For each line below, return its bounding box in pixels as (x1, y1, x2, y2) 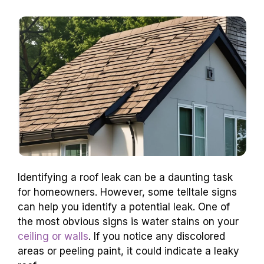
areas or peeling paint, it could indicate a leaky (18, 245, 239, 257)
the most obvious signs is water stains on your (18, 215, 239, 227)
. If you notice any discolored (88, 230, 225, 242)
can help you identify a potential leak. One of (18, 200, 230, 213)
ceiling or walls (18, 230, 88, 242)
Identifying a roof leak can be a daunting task (18, 171, 233, 183)
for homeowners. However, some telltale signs (18, 186, 237, 198)
